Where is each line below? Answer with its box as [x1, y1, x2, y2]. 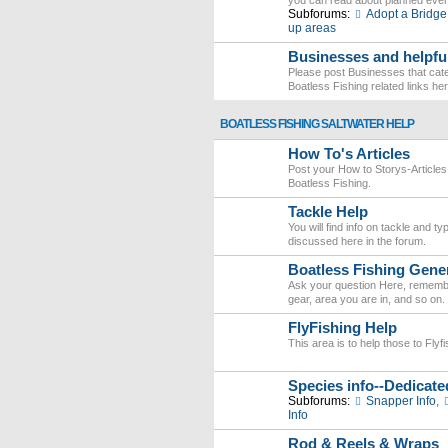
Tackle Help [288, 204, 368, 220]
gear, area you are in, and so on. [288, 293, 445, 305]
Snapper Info [365, 394, 436, 408]
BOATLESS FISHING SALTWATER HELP [220, 117, 414, 131]
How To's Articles [288, 146, 410, 162]
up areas [288, 21, 336, 35]
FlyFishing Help [288, 320, 397, 336]
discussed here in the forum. [288, 235, 426, 247]
